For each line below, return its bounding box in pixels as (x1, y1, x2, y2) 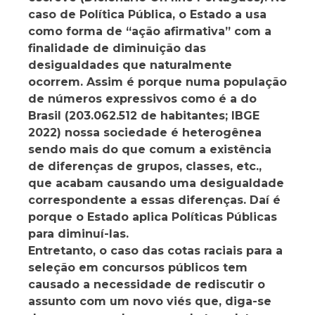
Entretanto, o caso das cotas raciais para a (28, 244, 283, 258)
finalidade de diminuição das (28, 41, 206, 56)
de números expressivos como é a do (28, 92, 257, 106)
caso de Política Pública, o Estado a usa (28, 8, 266, 22)
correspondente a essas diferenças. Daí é (28, 193, 281, 207)
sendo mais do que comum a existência (28, 143, 271, 157)
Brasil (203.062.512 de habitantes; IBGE (28, 109, 259, 123)
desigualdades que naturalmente (28, 58, 232, 72)
